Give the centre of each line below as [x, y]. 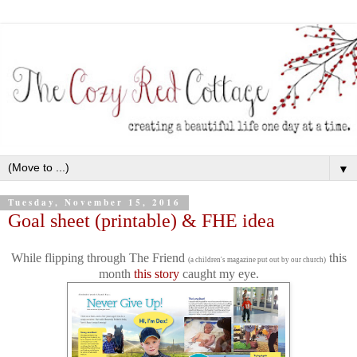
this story [156, 274]
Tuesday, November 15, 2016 [94, 203]
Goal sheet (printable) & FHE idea [141, 220]
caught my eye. [219, 274]
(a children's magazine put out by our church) [257, 260]
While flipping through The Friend [99, 258]
